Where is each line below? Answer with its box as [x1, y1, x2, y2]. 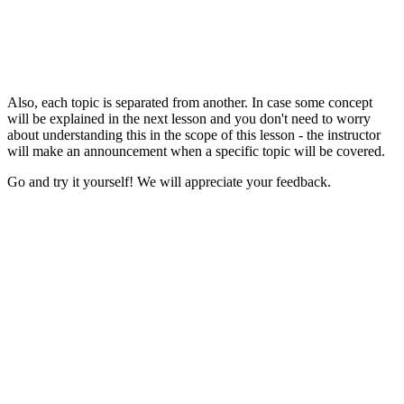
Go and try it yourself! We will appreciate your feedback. [7, 173, 331, 189]
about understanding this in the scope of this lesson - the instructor [7, 126, 381, 142]
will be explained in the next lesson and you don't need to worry [7, 110, 371, 126]
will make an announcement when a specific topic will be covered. [7, 142, 385, 159]
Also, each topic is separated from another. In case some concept [7, 94, 372, 110]
